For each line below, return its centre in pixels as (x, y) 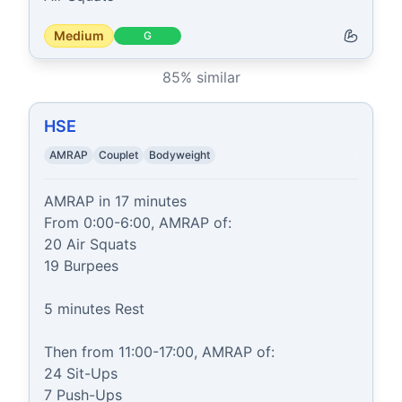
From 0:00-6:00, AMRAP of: (138, 223)
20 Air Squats (90, 244)
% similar (210, 77)
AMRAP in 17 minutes (115, 201)
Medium (79, 35)
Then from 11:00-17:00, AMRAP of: (159, 352)
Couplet (118, 155)
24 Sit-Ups (81, 373)
